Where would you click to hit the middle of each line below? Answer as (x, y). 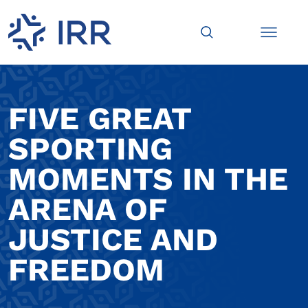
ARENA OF (88, 209)
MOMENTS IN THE (148, 179)
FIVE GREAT (100, 119)
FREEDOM (86, 270)
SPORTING (90, 149)
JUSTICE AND (113, 240)
